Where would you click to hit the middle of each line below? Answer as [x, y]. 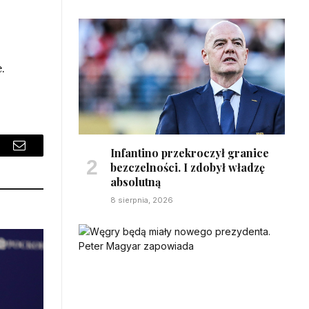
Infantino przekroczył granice [190, 152]
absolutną [136, 181]
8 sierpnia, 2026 [142, 200]
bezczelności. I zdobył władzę [188, 167]
